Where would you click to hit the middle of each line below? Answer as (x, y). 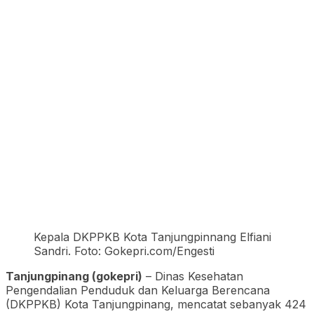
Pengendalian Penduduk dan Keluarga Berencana (138, 290)
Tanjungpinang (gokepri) (74, 276)
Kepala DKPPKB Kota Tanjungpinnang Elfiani (152, 237)
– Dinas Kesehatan (193, 276)
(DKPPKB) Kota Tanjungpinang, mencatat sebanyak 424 (156, 304)
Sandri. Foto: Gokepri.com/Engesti (124, 251)
